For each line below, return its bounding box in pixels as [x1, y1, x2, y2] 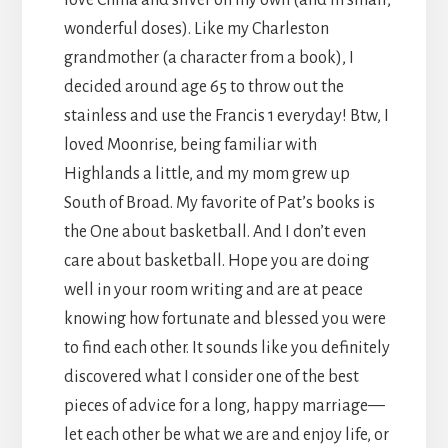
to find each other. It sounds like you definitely [63, 338, 390, 357]
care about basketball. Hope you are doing [63, 251, 369, 270]
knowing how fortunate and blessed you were [63, 309, 386, 328]
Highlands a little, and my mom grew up [63, 164, 350, 183]
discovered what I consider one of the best [63, 367, 359, 386]
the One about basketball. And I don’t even [63, 222, 366, 241]
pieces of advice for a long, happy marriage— [63, 396, 385, 415]
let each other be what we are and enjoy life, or [63, 425, 389, 444]
